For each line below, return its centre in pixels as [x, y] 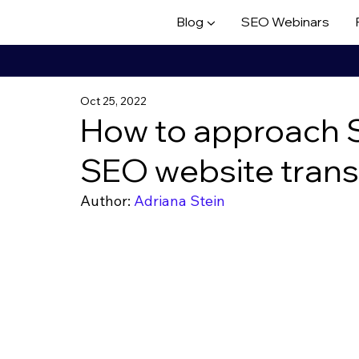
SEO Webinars [285, 22]
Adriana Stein [179, 201]
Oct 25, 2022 [113, 101]
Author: [107, 201]
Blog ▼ [196, 22]
